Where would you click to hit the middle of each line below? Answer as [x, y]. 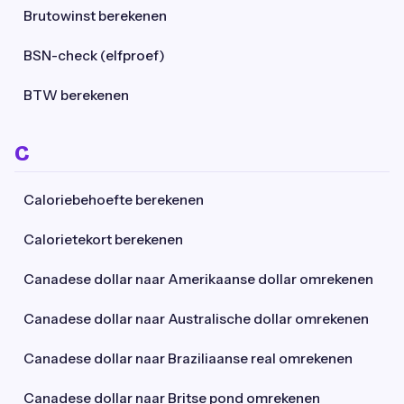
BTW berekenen [76, 95]
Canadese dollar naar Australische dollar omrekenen [196, 319]
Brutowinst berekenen [95, 16]
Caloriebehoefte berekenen [114, 200]
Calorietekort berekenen [103, 239]
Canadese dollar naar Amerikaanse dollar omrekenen [198, 279]
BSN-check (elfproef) [94, 55]
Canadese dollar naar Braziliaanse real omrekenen [188, 358]
